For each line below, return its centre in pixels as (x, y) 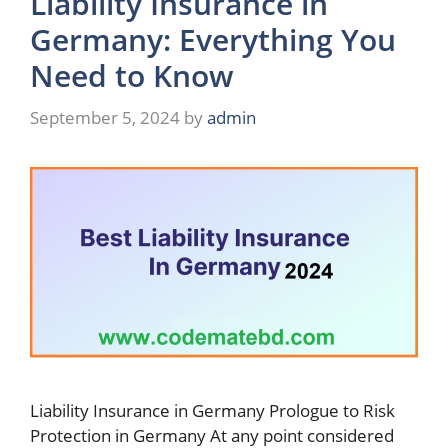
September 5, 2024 (105, 117)
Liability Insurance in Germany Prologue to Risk (212, 411)
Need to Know (132, 75)
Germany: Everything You (213, 39)
